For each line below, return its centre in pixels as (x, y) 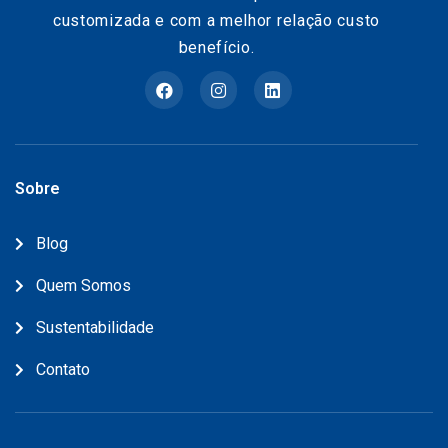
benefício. (216, 48)
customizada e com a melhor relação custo (216, 21)
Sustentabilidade (94, 327)
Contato (62, 369)
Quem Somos (83, 285)
